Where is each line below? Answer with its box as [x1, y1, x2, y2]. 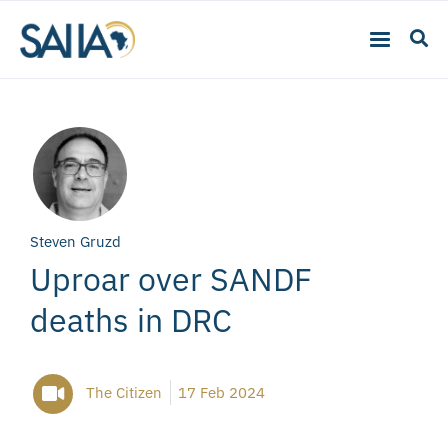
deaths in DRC [30, 298, 232, 341]
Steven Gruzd [30, 231, 121, 251]
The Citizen [86, 382, 162, 402]
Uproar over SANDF [30, 257, 312, 300]
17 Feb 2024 [178, 382, 265, 402]
